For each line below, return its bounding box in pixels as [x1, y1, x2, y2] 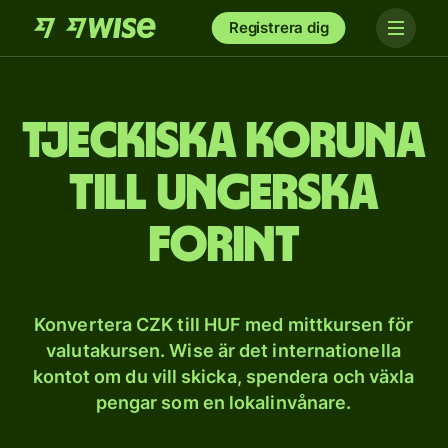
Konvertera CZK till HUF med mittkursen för [34, 314, 413, 335]
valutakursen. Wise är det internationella [46, 340, 401, 361]
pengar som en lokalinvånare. [95, 392, 352, 413]
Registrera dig [228, 18, 329, 37]
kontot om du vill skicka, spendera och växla [32, 366, 415, 387]
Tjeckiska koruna [22, 117, 426, 167]
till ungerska [69, 169, 379, 219]
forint [148, 221, 300, 271]
